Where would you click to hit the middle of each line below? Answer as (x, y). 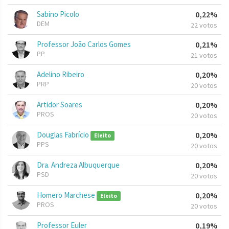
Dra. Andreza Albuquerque (78, 165)
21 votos (204, 55)
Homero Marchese (67, 195)
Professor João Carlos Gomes (84, 44)
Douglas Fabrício (64, 135)
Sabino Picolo (58, 14)
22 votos (204, 25)
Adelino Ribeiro (61, 75)
